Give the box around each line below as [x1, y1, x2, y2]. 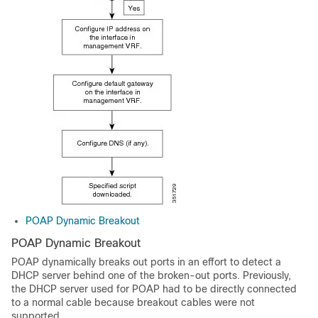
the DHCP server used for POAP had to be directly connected [11, 283, 297, 295]
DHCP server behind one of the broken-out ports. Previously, [11, 269, 291, 281]
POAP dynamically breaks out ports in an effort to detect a [11, 256, 281, 268]
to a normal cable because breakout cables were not [11, 296, 255, 308]
